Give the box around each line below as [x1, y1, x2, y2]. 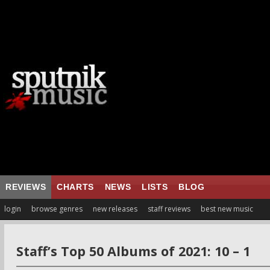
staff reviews [148, 204, 190, 214]
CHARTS [57, 182, 94, 192]
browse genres [31, 204, 83, 214]
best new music [201, 204, 253, 214]
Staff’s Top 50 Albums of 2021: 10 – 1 [16, 242, 250, 260]
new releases [93, 204, 137, 214]
